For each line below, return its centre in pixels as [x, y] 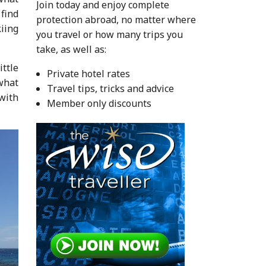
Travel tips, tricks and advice [110, 88]
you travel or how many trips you [109, 34]
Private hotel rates [88, 73]
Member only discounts [99, 103]
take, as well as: [71, 49]
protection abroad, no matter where [116, 19]
